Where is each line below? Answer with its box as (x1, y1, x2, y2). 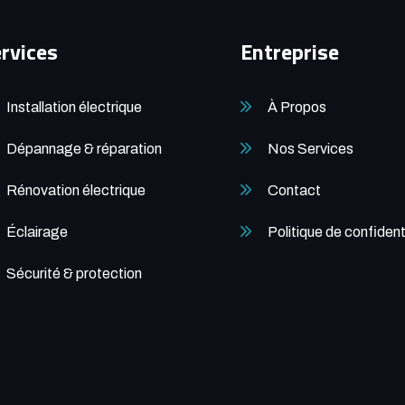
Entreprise (240, 34, 339, 68)
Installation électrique (6, 99, 143, 115)
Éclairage (6, 223, 69, 240)
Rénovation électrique (6, 182, 146, 198)
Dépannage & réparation (6, 140, 163, 156)
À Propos (268, 99, 326, 115)
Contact (268, 182, 321, 198)
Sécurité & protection (6, 265, 143, 281)
